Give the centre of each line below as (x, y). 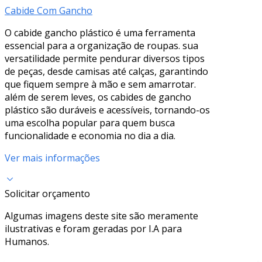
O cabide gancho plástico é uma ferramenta (100, 32)
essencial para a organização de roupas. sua (101, 45)
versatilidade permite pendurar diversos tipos (105, 58)
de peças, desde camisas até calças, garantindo (106, 71)
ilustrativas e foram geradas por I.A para (93, 228)
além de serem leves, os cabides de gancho (98, 97)
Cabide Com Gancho (49, 10)
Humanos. (27, 241)
